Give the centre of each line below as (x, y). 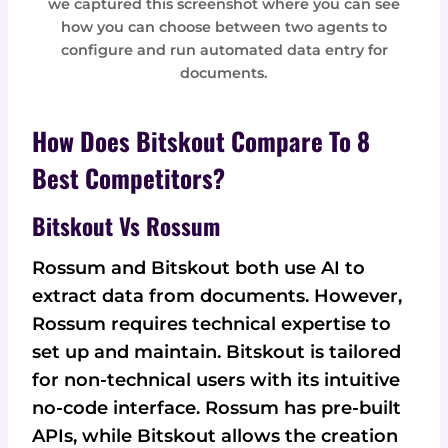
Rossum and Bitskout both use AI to (198, 268)
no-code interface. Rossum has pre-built (216, 408)
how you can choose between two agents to (224, 26)
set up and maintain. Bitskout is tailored (216, 352)
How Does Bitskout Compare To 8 (201, 141)
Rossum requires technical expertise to (211, 324)
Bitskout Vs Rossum (126, 225)
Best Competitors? (128, 178)
